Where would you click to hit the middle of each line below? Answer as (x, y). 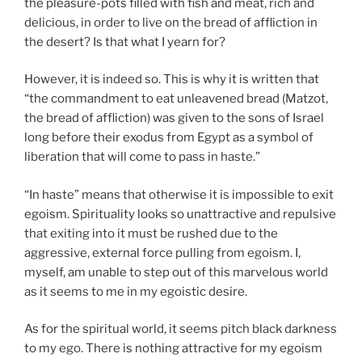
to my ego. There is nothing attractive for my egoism (173, 349)
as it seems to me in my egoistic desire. (136, 291)
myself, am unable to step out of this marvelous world (176, 272)
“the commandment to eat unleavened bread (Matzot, (176, 99)
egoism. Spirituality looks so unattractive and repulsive (180, 214)
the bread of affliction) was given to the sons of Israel (174, 118)
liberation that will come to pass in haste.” (142, 157)
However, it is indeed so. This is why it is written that (172, 80)
